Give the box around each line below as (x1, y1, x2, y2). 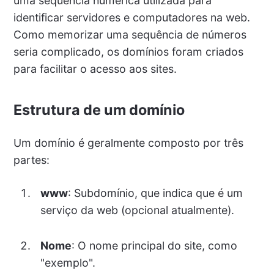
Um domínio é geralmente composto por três (13, 136, 243, 149)
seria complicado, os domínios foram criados (13, 45, 243, 58)
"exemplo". (40, 256, 95, 270)
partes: (13, 153, 50, 166)
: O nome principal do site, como (71, 239, 237, 253)
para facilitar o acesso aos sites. (13, 62, 177, 75)
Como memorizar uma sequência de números (13, 28, 246, 41)
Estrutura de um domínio (13, 100, 185, 119)
